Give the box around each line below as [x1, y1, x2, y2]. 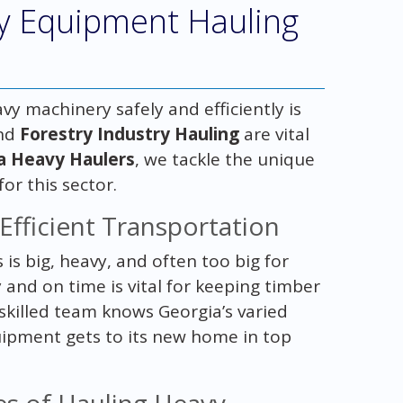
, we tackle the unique [134, 147, 315, 171]
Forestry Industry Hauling [19, 121, 239, 146]
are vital [238, 121, 309, 146]
